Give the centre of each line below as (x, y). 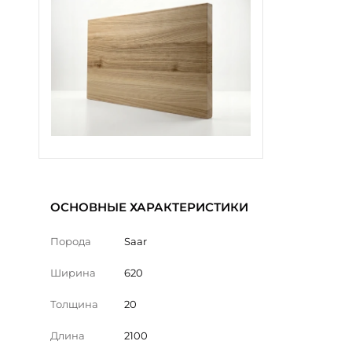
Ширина (73, 272)
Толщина (74, 304)
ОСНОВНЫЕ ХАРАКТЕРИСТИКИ (149, 207)
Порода (71, 241)
